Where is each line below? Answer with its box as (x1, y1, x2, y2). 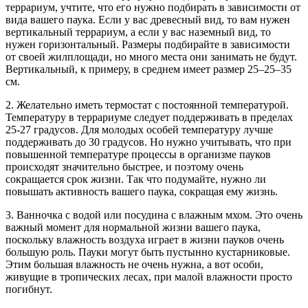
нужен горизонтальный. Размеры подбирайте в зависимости (5, 38, 290, 51)
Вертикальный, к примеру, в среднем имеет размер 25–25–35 (5, 63, 291, 76)
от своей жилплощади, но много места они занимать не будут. (5, 51, 297, 63)
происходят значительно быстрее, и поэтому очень (5, 161, 243, 173)
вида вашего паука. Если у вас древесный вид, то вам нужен (5, 14, 290, 26)
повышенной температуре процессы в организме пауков (5, 148, 271, 161)
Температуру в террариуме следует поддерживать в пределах (5, 111, 293, 124)
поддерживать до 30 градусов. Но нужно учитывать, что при (5, 136, 291, 148)
